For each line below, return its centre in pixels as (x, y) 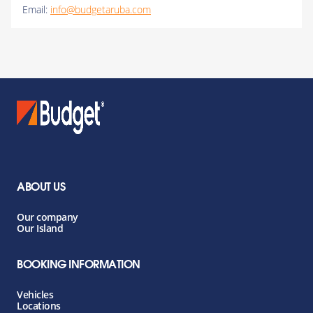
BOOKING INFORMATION (79, 265)
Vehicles (35, 294)
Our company (48, 217)
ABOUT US (41, 188)
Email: (36, 9)
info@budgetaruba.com (101, 9)
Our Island (40, 228)
